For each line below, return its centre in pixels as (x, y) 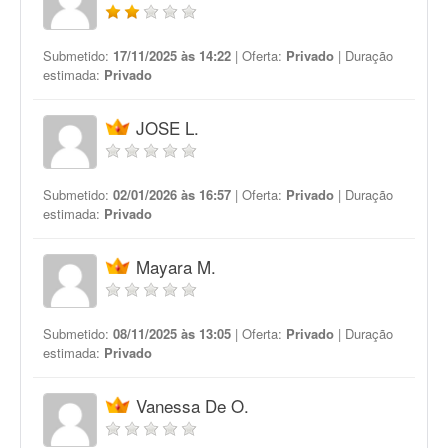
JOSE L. (167, 127)
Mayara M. (176, 266)
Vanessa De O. (192, 405)
